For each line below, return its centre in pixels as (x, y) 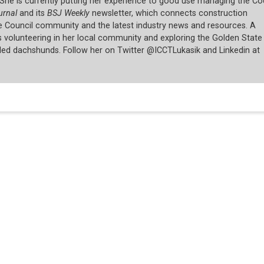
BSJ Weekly (68, 14)
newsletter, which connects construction (168, 14)
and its (32, 14)
